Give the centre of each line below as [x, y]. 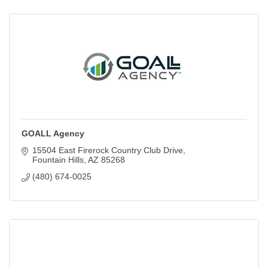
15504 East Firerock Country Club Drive [107, 150]
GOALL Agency [53, 134]
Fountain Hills [58, 160]
